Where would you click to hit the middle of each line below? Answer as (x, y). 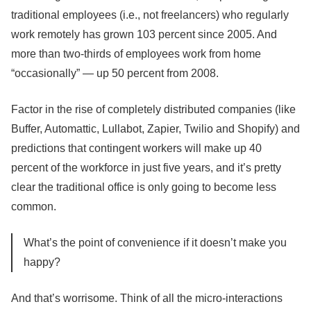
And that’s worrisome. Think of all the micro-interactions (147, 298)
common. (34, 207)
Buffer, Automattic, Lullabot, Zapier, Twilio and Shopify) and (155, 129)
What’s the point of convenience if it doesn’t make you (155, 243)
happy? (42, 262)
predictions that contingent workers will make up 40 (136, 148)
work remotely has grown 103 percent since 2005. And (144, 34)
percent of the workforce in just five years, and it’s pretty (146, 168)
